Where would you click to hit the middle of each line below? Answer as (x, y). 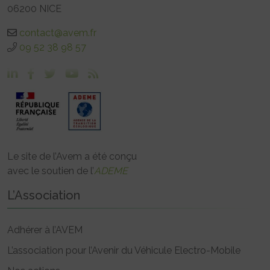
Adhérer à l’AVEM (45, 230)
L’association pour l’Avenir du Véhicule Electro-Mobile (124, 250)
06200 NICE (34, 8)
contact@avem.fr (58, 33)
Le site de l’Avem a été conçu (72, 156)
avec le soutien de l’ (51, 171)
